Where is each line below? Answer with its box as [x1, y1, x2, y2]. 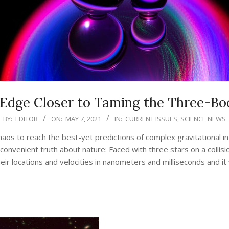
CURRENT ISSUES [125, 114, 177, 123]
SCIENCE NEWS [180, 114, 226, 123]
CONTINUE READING [62, 178, 167, 188]
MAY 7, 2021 [65, 114, 101, 123]
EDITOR [15, 114, 38, 123]
